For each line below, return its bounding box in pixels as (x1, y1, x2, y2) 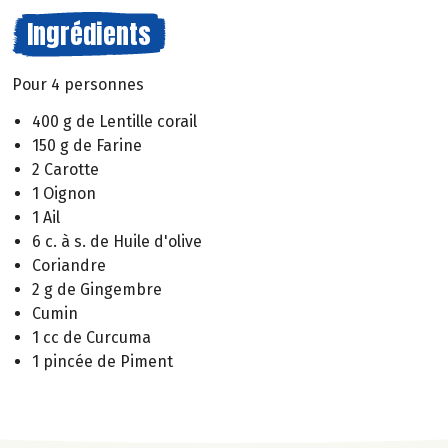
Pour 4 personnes (12, 75, 144, 94)
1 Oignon (32, 183, 96, 203)
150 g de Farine (32, 135, 142, 155)
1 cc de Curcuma (32, 327, 151, 347)
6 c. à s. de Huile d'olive (32, 231, 202, 251)
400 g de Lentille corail (32, 111, 197, 131)
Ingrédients (27, 14, 151, 54)
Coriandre (32, 255, 106, 275)
